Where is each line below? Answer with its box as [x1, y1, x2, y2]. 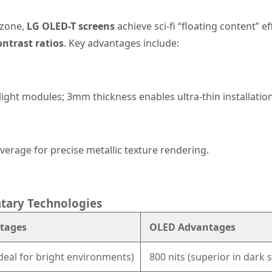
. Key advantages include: [63, 36, 179, 50]
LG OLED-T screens [26, 19, 115, 33]
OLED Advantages [146, 220, 236, 234]
